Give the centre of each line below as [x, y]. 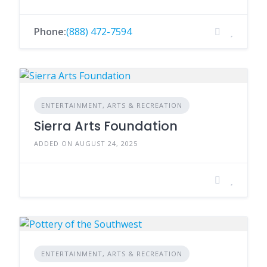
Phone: [50, 32]
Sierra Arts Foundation [106, 126]
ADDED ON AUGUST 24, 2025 [86, 143]
